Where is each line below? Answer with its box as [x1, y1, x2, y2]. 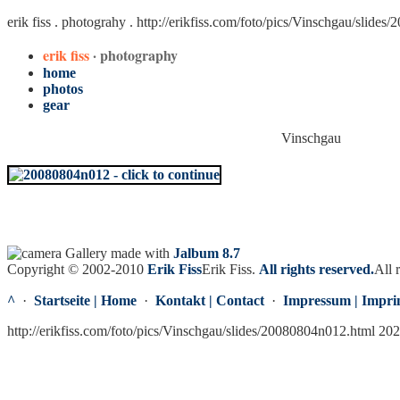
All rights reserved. [259, 262, 374, 277]
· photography [93, 45, 178, 65]
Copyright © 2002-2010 [7, 262, 147, 277]
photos [43, 81, 83, 96]
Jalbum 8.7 [173, 246, 240, 261]
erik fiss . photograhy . [7, 14, 137, 29]
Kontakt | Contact [155, 293, 264, 308]
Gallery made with [62, 246, 173, 261]
